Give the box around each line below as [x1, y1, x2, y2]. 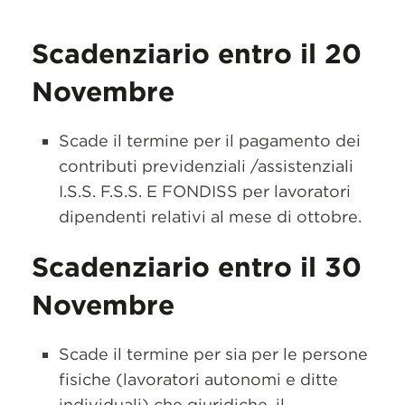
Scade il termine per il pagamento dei [59, 131, 361, 150]
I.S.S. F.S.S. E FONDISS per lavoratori [59, 182, 351, 201]
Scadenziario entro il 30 [32, 250, 362, 283]
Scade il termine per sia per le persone [59, 344, 368, 363]
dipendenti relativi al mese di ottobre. [59, 207, 362, 226]
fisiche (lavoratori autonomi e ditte [59, 370, 338, 389]
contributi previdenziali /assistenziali [59, 156, 353, 175]
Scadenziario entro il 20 [32, 37, 362, 70]
